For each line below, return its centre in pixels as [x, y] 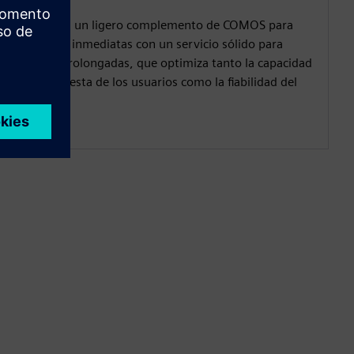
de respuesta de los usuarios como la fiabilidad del [159, 81]
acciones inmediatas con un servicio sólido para [152, 43]
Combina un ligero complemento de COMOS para [157, 24]
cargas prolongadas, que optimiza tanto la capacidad [167, 62]
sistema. [45, 100]
